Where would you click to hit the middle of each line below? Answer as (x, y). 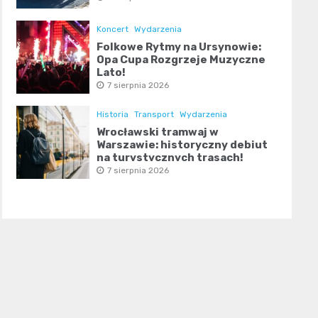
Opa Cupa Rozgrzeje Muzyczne (181, 60)
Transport (154, 115)
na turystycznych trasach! (170, 158)
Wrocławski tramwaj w (157, 132)
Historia (112, 115)
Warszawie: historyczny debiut (182, 145)
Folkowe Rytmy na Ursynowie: (179, 47)
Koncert (112, 29)
